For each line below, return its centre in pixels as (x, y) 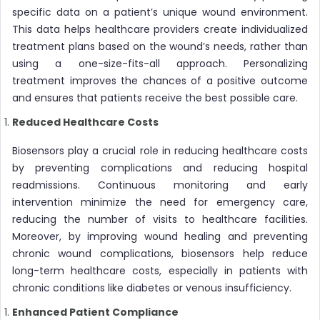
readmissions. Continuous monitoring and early (160, 185)
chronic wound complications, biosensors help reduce (160, 253)
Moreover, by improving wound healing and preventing (160, 236)
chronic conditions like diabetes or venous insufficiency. (152, 287)
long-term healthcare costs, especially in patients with (160, 270)
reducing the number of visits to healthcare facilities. (160, 219)
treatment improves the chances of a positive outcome (160, 80)
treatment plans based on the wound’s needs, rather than (160, 46)
